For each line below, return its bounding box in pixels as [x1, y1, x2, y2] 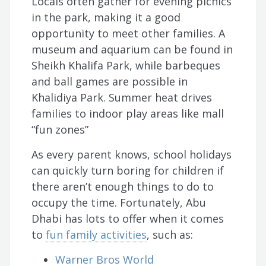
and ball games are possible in [31, 74, 188, 89]
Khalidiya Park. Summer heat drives [31, 90, 213, 105]
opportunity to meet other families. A [31, 26, 226, 41]
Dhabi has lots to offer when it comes [31, 211, 224, 226]
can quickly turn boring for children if [31, 163, 224, 178]
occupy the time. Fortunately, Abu [31, 195, 207, 210]
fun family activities [46, 227, 147, 242]
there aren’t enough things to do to [31, 179, 214, 194]
